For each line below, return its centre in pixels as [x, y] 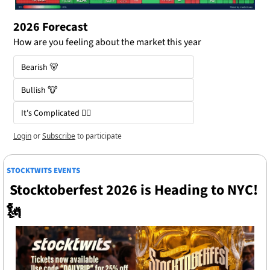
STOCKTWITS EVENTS [43, 171]
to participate [99, 136]
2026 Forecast [52, 27]
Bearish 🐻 [39, 68]
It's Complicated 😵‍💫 [56, 114]
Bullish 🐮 [39, 91]
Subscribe [59, 136]
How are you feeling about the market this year [107, 42]
